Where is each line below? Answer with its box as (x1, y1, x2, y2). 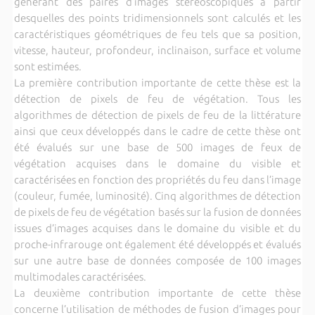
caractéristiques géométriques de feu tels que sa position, (13, 27, 302, 40)
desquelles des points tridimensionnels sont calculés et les (13, 11, 302, 24)
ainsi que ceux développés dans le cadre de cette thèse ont (13, 124, 302, 137)
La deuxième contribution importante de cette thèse (13, 286, 302, 299)
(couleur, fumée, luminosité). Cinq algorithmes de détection (13, 189, 302, 202)
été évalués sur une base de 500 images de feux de (13, 141, 302, 153)
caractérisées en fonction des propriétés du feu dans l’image (13, 173, 302, 186)
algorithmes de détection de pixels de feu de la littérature (13, 108, 302, 121)
